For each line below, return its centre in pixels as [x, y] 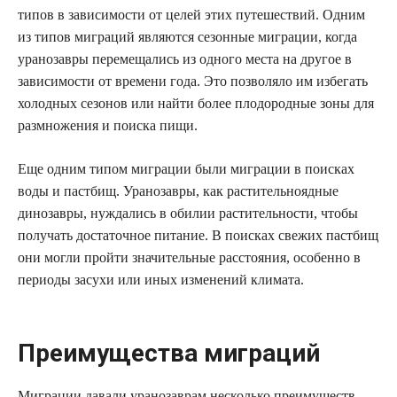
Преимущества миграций [169, 353]
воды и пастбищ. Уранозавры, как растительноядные [178, 191]
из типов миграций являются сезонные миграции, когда [187, 36]
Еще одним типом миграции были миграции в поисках [186, 168]
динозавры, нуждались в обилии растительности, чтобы [188, 213]
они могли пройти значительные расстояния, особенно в [189, 257]
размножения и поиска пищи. [108, 125]
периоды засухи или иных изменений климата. [161, 279]
